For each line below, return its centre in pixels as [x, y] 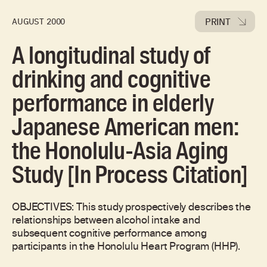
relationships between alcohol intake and [106, 221]
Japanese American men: [125, 127]
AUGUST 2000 [39, 21]
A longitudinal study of [111, 56]
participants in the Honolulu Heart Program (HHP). [126, 247]
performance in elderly [113, 103]
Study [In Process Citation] [130, 175]
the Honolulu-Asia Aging [120, 151]
